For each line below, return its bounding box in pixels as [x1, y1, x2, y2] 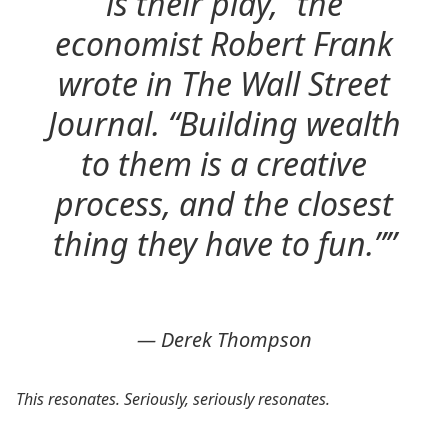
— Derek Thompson [136, 326, 312, 353]
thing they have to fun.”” [52, 222, 396, 265]
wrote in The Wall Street [58, 62, 390, 105]
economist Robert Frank [55, 22, 393, 65]
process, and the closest [55, 182, 393, 225]
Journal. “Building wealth [47, 102, 401, 145]
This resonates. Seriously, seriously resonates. [16, 388, 330, 410]
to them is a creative [81, 142, 367, 185]
